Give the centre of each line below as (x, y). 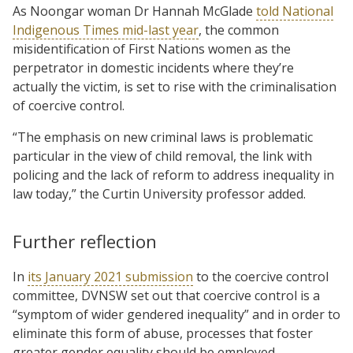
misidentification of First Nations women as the (152, 48)
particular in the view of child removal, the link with (162, 156)
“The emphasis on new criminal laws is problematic (163, 137)
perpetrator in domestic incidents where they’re (153, 67)
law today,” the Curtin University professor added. (159, 193)
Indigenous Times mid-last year (106, 30)
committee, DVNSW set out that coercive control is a (166, 295)
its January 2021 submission (110, 276)
